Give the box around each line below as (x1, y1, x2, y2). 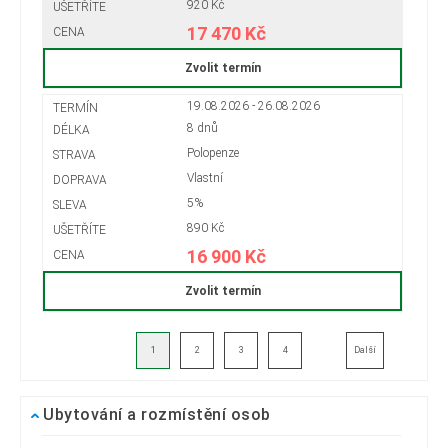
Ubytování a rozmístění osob (43, 405, 271, 425)
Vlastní (186, 171, 223, 186)
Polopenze (186, 146, 239, 161)
